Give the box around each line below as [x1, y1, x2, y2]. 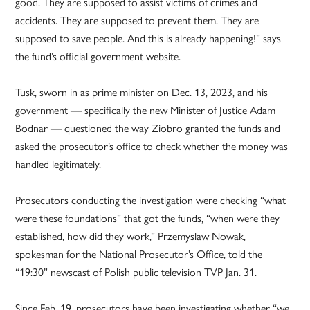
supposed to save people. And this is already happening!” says [15, 30, 282, 46]
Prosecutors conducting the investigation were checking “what [15, 192, 286, 208]
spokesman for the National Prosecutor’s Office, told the [15, 246, 263, 262]
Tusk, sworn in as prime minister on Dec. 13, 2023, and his [15, 84, 268, 100]
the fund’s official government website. [15, 48, 181, 64]
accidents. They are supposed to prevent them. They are [15, 12, 259, 28]
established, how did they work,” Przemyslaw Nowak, [15, 228, 246, 244]
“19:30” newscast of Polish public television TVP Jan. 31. [15, 264, 257, 280]
